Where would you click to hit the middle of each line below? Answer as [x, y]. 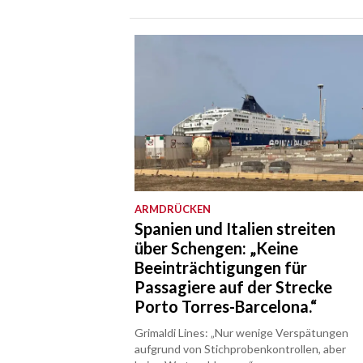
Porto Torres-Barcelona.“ [226, 307]
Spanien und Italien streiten [235, 229]
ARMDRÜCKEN [173, 209]
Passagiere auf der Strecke [234, 287]
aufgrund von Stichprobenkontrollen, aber [241, 349]
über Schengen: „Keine [217, 248]
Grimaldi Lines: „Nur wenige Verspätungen [242, 333]
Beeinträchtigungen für [221, 268]
